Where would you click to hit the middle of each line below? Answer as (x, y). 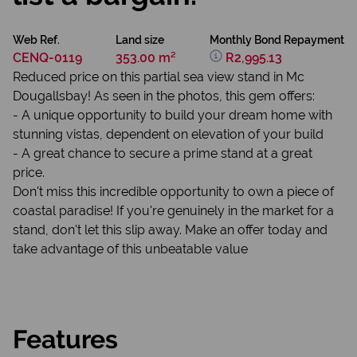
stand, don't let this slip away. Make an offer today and (170, 230)
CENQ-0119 (47, 58)
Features (65, 339)
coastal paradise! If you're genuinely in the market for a (173, 211)
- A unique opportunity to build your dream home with (173, 115)
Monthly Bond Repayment (277, 40)
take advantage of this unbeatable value (130, 249)
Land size (140, 40)
